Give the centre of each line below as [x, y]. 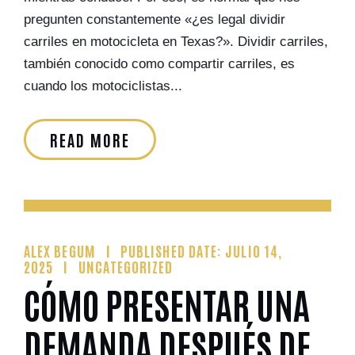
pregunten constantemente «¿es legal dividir [155, 19]
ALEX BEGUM [60, 250]
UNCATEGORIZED [126, 266]
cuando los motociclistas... [103, 86]
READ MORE [90, 139]
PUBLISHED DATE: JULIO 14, [202, 250]
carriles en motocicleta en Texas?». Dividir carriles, [176, 42]
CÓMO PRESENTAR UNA [167, 303]
